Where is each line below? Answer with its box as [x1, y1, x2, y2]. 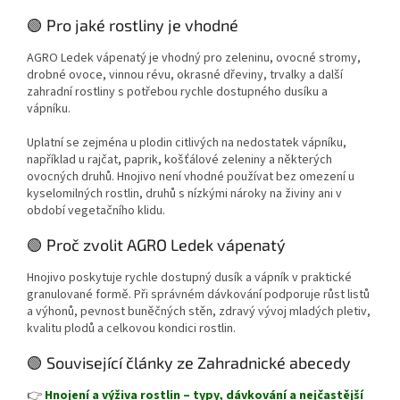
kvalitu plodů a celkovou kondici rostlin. [27, 319, 236, 337]
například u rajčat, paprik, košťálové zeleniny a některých [27, 150, 332, 169]
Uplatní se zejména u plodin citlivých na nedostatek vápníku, [27, 133, 346, 152]
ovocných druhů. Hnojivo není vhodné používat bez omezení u [27, 167, 354, 186]
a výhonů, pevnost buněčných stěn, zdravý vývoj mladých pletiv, [27, 302, 371, 321]
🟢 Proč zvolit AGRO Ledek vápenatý [27, 234, 286, 254]
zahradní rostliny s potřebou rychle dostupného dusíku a [27, 82, 328, 101]
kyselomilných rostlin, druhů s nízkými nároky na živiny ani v [27, 184, 342, 203]
